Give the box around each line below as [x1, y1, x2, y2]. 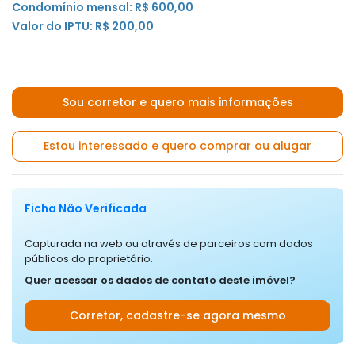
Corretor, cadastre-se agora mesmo [69, 307, 286, 323]
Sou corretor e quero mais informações [62, 94, 293, 110]
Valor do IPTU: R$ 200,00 [12, 17, 154, 34]
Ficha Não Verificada [25, 200, 147, 216]
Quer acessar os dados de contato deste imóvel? [25, 272, 296, 288]
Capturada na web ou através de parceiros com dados [25, 235, 313, 251]
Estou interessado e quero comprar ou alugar [44, 137, 311, 154]
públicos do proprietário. [25, 250, 153, 266]
